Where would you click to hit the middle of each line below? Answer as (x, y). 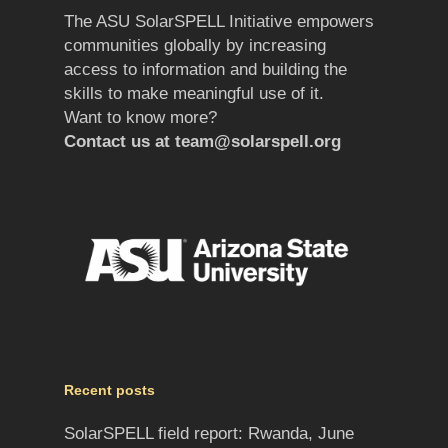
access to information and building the (205, 69)
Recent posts (109, 390)
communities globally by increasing (195, 45)
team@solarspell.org (258, 141)
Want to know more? (140, 117)
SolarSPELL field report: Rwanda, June (209, 434)
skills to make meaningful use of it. (194, 93)
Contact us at (119, 141)
